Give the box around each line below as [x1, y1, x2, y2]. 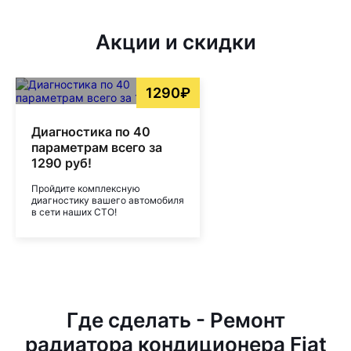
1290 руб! [31, 155, 92, 171]
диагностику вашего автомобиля [31, 194, 184, 206]
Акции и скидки [95, 30, 256, 54]
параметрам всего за [31, 139, 162, 155]
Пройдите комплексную [31, 183, 140, 194]
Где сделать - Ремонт [66, 308, 285, 332]
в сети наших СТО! [31, 206, 117, 218]
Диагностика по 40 [31, 124, 150, 139]
